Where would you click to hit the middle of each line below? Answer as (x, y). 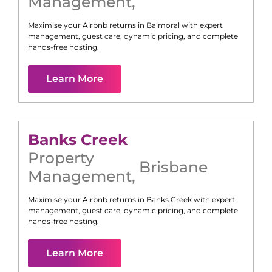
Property (61, 158)
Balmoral (163, 25)
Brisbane (173, 167)
